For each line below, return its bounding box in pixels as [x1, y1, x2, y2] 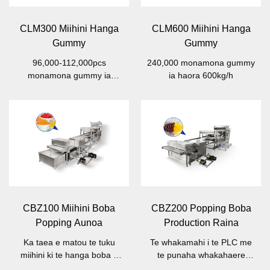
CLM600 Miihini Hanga [151, 24, 251, 34]
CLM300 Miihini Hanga [19, 24, 119, 34]
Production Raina [163, 217, 239, 228]
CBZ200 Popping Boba [151, 202, 251, 213]
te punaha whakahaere [157, 250, 245, 260]
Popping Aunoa [36, 217, 102, 228]
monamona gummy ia [27, 71, 111, 81]
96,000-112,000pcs [32, 58, 106, 68]
